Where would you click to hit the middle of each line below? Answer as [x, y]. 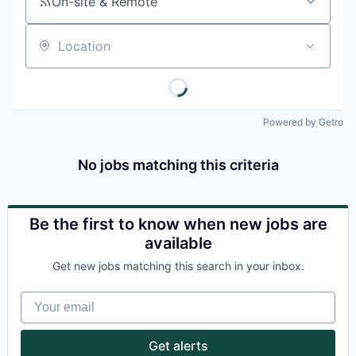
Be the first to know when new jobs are [178, 224]
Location [51, 53]
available [178, 243]
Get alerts [178, 345]
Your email [52, 298]
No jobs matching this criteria [178, 164]
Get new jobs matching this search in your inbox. [178, 265]
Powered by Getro [303, 122]
